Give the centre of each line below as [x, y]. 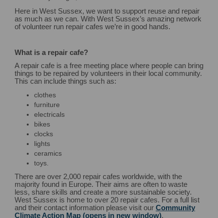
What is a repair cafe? [51, 53]
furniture [47, 105]
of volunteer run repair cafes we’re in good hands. [92, 26]
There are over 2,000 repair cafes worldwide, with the [98, 177]
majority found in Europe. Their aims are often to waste [101, 184]
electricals [49, 115]
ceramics [48, 154]
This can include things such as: [65, 81]
